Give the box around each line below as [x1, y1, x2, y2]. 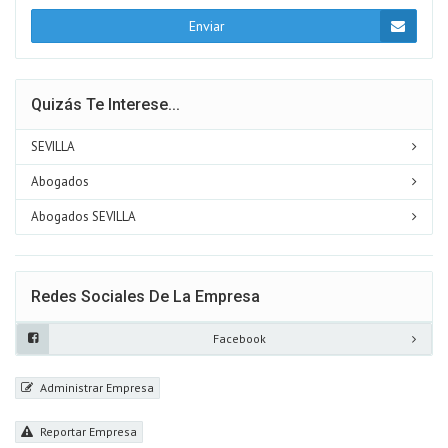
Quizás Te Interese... [31, 94, 180, 114]
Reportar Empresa [37, 424, 137, 440]
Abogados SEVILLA [31, 207, 136, 225]
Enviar [188, 16, 225, 35]
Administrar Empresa [37, 379, 154, 395]
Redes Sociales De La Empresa [31, 286, 260, 306]
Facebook [213, 330, 266, 346]
